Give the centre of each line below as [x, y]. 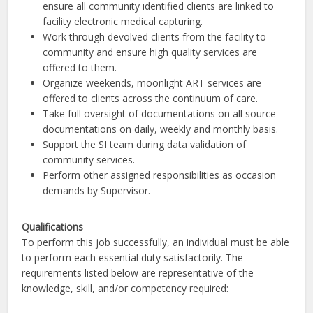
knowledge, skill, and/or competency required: [125, 288]
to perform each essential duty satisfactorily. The [133, 257]
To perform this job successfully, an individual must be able [156, 242]
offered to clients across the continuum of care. [151, 98]
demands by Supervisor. [97, 190]
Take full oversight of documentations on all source [160, 114]
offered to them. [80, 67]
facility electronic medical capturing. [123, 21]
